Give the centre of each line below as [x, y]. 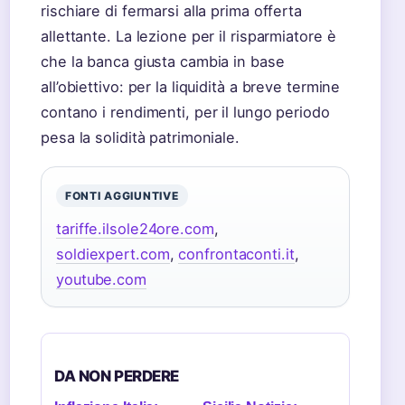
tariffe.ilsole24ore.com [135, 229]
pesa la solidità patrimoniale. [140, 137]
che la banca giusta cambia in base [163, 61]
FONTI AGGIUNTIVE [122, 196]
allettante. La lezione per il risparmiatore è [188, 36]
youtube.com [101, 279]
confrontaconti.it [236, 254]
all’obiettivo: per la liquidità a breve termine [191, 87]
